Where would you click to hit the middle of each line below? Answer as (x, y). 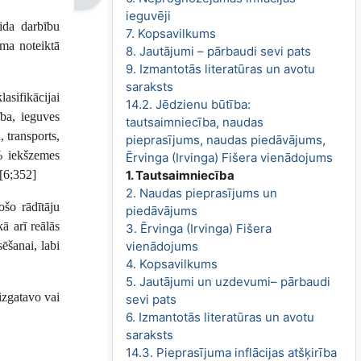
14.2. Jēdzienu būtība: (189, 105)
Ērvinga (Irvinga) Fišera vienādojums (230, 158)
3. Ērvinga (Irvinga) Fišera (199, 229)
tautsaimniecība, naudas (195, 122)
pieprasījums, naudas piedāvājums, (226, 140)
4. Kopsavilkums (172, 264)
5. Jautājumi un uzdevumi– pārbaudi (228, 282)
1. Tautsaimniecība (180, 176)
